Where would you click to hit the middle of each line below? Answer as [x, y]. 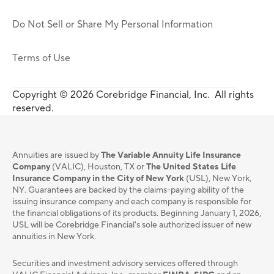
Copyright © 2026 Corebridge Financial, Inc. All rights [133, 95]
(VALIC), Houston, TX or [98, 167]
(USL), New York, [218, 179]
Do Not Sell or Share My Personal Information [113, 24]
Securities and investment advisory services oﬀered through [125, 264]
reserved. [33, 108]
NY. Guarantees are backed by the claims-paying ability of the [128, 191]
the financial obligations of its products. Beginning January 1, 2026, [137, 214]
